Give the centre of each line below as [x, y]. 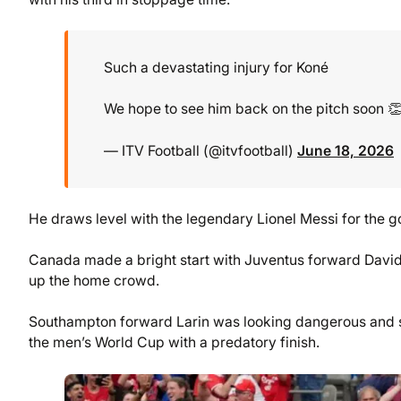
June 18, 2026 [346, 150]
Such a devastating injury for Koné [216, 68]
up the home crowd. [94, 281]
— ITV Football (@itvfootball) [200, 150]
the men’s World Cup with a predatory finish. [174, 343]
